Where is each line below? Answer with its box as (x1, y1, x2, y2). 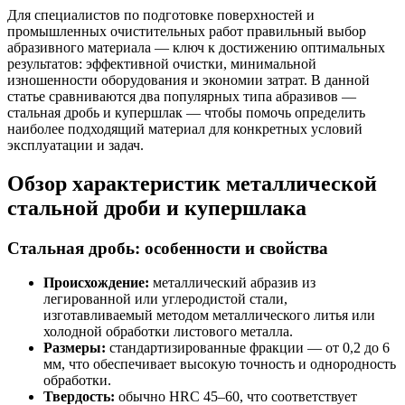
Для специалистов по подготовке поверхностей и (7, 6, 315, 23)
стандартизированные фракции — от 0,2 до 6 (106, 340, 390, 356)
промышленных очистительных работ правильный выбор (7, 23, 366, 39)
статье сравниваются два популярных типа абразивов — (7, 88, 356, 104)
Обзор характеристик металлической (7, 171, 377, 195)
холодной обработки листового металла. (43, 324, 293, 340)
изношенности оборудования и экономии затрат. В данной (7, 71, 370, 88)
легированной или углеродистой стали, (43, 291, 287, 307)
